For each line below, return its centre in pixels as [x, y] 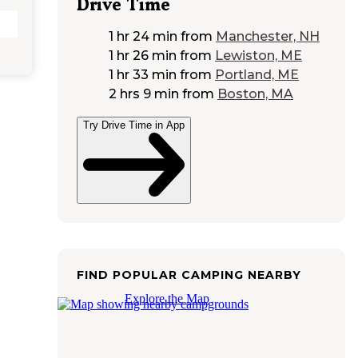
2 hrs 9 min [144, 94]
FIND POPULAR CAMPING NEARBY [189, 274]
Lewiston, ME [259, 56]
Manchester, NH [268, 37]
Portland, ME [257, 75]
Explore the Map [167, 298]
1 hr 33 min [143, 75]
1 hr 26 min [143, 56]
